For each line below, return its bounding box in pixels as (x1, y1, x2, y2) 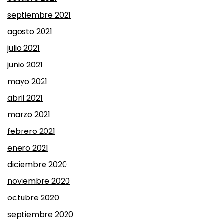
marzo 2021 (7, 109, 50, 120)
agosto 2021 (7, 26, 52, 37)
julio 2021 (7, 43, 40, 54)
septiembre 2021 (7, 9, 71, 21)
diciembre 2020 (7, 159, 67, 170)
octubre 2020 (7, 192, 59, 203)
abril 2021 (7, 92, 43, 104)
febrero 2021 (7, 126, 55, 137)
